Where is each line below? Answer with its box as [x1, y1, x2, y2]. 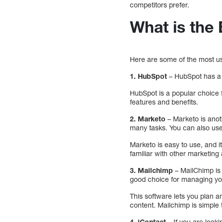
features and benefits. [130, 98, 199, 107]
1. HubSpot [130, 72, 167, 81]
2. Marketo [130, 114, 166, 123]
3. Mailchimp [130, 166, 175, 175]
